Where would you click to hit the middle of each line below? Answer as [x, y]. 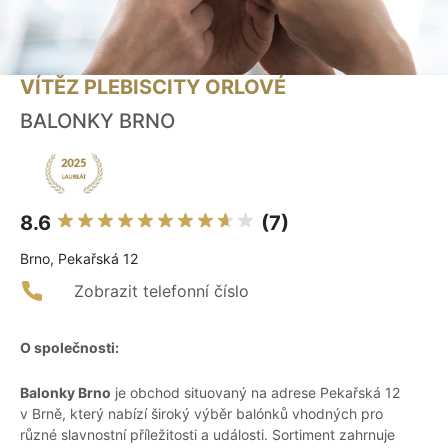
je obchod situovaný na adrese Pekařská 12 [255, 393]
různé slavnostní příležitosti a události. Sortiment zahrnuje [207, 435]
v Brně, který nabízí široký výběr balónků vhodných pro [201, 414]
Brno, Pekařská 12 [79, 259]
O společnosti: [69, 348]
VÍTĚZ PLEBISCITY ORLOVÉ [153, 87]
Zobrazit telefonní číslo [161, 291]
